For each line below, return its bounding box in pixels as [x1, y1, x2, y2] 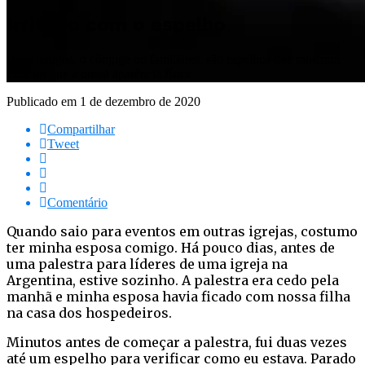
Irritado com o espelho [7, 12, 226, 36]
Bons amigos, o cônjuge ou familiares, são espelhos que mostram [7, 51, 340, 66]
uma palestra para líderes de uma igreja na [7, 255, 288, 272]
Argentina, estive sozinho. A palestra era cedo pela [7, 271, 339, 288]
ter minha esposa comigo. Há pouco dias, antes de [7, 239, 335, 256]
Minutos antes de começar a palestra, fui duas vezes [7, 333, 347, 350]
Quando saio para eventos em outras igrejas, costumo [7, 222, 358, 240]
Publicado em [7, 94, 77, 108]
